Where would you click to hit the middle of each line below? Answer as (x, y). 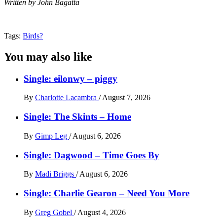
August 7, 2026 (126, 98)
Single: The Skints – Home (77, 117)
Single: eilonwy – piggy (71, 78)
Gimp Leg (52, 136)
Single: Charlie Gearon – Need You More (107, 193)
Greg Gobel (55, 212)
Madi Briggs (55, 174)
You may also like (48, 56)
